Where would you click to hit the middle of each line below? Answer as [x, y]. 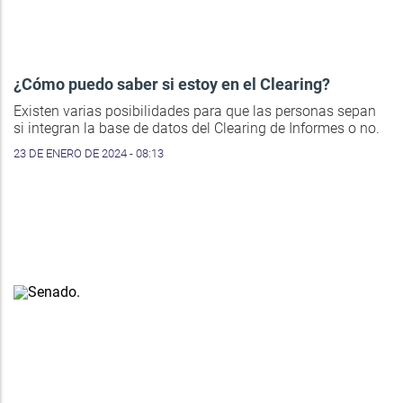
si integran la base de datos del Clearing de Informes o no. [197, 128]
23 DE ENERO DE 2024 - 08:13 [89, 153]
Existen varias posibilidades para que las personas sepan [195, 111]
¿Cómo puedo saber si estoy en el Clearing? [172, 84]
